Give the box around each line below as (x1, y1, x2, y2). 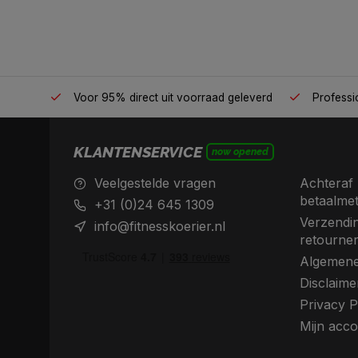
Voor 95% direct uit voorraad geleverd (70, 91, 272, 105)
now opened (212, 145, 268, 158)
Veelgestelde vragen (94, 175, 216, 192)
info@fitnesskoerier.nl (94, 218, 225, 235)
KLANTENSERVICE (74, 143, 202, 161)
